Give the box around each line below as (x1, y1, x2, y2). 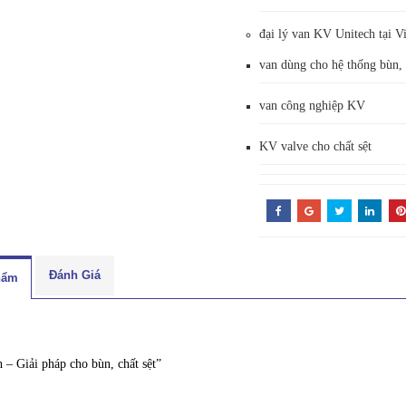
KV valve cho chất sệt (259, 140, 372, 153)
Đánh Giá (49, 267, 101, 282)
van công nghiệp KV (259, 99, 366, 112)
